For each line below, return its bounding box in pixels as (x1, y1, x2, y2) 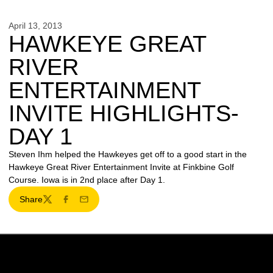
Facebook (60, 199, 99, 210)
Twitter (41, 199, 68, 210)
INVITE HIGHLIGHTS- (9, 101, 239, 126)
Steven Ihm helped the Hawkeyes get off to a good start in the (9, 149, 247, 159)
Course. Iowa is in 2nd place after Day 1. (9, 175, 165, 185)
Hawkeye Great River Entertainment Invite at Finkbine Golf (9, 162, 234, 172)
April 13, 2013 (9, 21, 62, 30)
